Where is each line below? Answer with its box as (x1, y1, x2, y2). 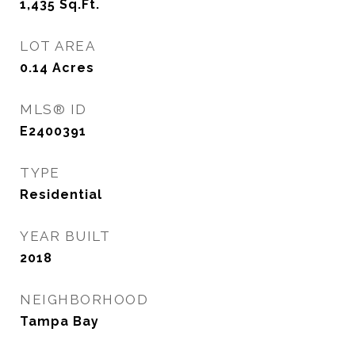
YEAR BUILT (20, 228, 110, 244)
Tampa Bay (20, 314, 99, 329)
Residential (20, 187, 102, 202)
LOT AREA (20, 38, 95, 54)
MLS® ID (20, 101, 87, 117)
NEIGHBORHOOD (20, 292, 148, 307)
